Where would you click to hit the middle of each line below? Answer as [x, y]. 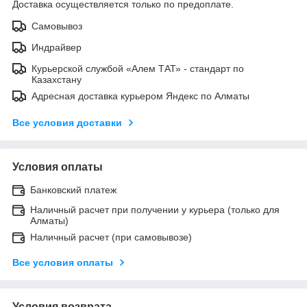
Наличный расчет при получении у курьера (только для [155, 209]
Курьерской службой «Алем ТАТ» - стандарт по [138, 68]
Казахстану [57, 79]
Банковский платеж [73, 189]
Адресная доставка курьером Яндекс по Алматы [140, 96]
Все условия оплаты [63, 262]
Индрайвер [57, 47]
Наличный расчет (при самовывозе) [111, 237]
